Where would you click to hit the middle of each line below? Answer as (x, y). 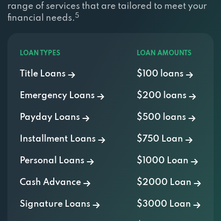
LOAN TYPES (40, 40)
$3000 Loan (164, 191)
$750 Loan (160, 126)
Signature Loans (55, 191)
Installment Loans (58, 126)
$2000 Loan (164, 169)
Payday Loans (50, 104)
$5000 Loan (164, 212)
